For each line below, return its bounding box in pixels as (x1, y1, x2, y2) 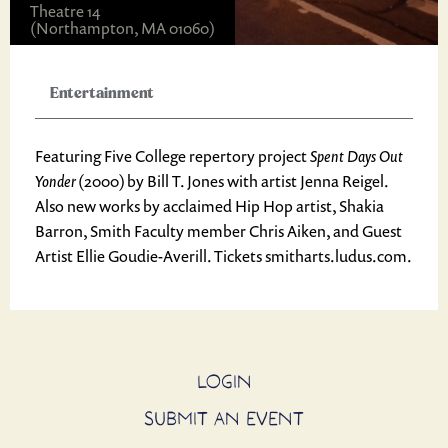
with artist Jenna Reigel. (227, 170, 388, 192)
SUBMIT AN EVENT (144, 406, 304, 430)
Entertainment (50, 84, 154, 103)
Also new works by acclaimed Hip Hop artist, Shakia (35, 195, 384, 217)
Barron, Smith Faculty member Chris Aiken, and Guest (35, 220, 402, 242)
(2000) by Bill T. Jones (76, 170, 227, 192)
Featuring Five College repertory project (35, 145, 310, 167)
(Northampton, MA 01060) (30, 17, 215, 39)
